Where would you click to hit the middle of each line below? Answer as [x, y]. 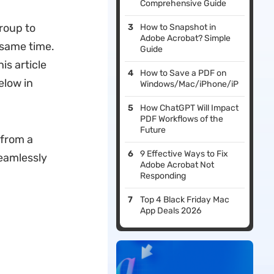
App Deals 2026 [171, 211]
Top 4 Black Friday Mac [185, 200]
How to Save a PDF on [183, 73]
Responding [163, 176]
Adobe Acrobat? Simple [186, 39]
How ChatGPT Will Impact [190, 108]
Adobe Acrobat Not [177, 165]
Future [153, 130]
